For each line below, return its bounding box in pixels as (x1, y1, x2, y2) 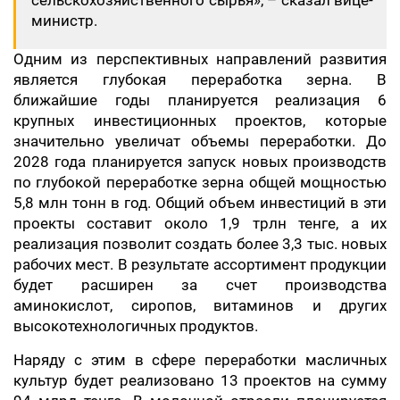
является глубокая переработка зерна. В (13, 71, 387, 88)
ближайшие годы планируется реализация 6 (13, 91, 387, 109)
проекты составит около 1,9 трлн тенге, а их (13, 214, 387, 232)
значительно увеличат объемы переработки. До (13, 132, 387, 150)
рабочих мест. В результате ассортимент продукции (13, 255, 387, 273)
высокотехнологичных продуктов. (13, 317, 258, 335)
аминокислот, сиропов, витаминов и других (13, 296, 387, 314)
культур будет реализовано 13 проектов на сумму (13, 371, 387, 389)
